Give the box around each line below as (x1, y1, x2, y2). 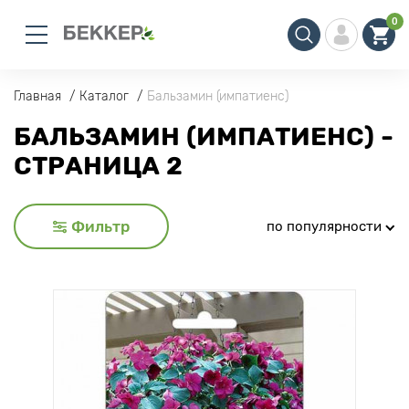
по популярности (267, 218, 382, 235)
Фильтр (71, 217, 130, 236)
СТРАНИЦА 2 (14, 152, 183, 181)
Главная (14, 89, 61, 104)
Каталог (79, 89, 129, 104)
